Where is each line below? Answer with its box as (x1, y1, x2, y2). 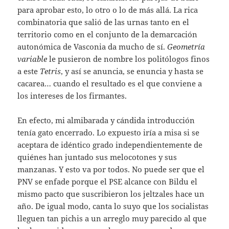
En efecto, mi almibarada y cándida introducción (17, 114, 195, 125)
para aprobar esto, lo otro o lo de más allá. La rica (17, 4, 198, 15)
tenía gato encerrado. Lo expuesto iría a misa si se (17, 127, 200, 138)
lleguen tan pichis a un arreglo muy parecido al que (17, 213, 207, 223)
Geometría (167, 41, 205, 52)
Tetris (40, 65, 61, 76)
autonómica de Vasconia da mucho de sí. (17, 41, 168, 52)
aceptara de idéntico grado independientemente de (17, 139, 203, 150)
